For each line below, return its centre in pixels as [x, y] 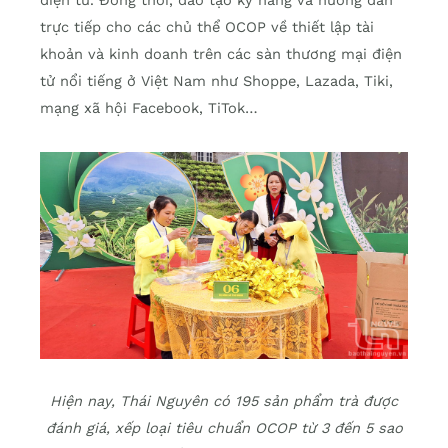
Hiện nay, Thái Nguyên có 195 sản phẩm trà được [224, 401]
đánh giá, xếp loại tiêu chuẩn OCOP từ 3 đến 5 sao [224, 428]
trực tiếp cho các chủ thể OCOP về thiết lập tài [207, 27]
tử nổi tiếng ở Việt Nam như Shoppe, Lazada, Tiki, [216, 81]
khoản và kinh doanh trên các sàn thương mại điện [221, 54]
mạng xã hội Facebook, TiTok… [149, 108]
